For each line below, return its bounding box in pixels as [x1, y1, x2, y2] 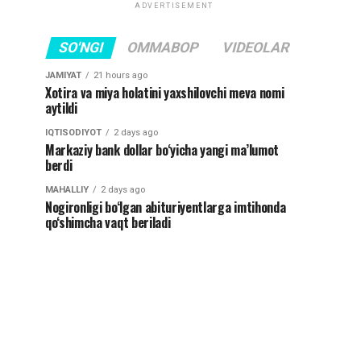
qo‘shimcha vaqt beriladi [45, 213, 171, 233]
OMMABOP [125, 39, 201, 56]
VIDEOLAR [220, 39, 292, 56]
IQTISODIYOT [45, 127, 102, 139]
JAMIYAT [45, 70, 81, 81]
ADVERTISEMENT [134, 2, 214, 10]
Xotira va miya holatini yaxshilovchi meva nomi [45, 83, 284, 103]
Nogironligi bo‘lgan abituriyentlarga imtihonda [45, 197, 286, 218]
